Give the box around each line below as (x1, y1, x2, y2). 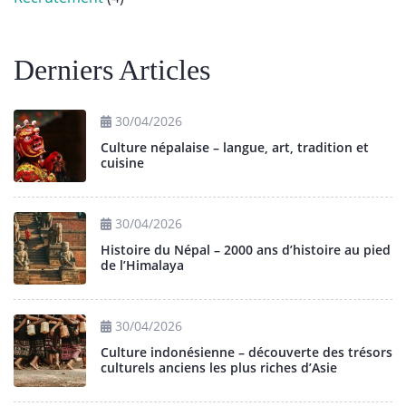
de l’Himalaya (101, 256, 184, 275)
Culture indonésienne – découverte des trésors (101, 343, 392, 362)
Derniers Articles (14, 53, 210, 87)
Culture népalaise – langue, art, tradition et (101, 139, 369, 157)
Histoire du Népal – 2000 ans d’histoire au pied (101, 241, 391, 259)
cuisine (101, 154, 144, 172)
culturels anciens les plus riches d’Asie (101, 359, 337, 377)
